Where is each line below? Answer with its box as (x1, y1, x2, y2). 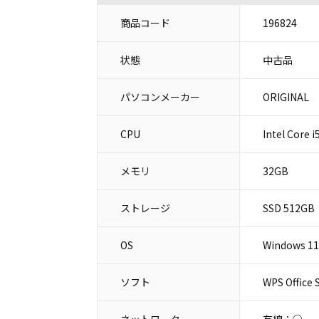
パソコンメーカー (120, 89, 200, 104)
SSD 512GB (262, 200, 315, 215)
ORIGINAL (262, 89, 309, 104)
